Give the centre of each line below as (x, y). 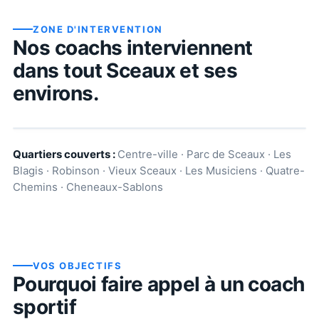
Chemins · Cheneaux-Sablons (88, 187)
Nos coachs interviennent (133, 47)
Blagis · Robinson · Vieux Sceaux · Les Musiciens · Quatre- (159, 170)
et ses (206, 70)
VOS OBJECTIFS (78, 265)
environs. (56, 93)
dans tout (60, 70)
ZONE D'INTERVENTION (98, 29)
